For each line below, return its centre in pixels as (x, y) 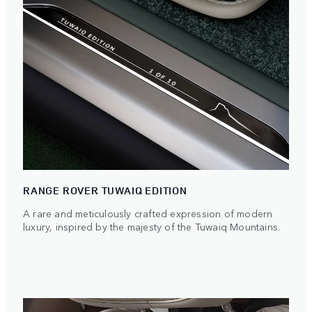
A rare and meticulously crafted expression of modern (148, 213)
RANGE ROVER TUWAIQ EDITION (105, 190)
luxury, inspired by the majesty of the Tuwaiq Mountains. (152, 226)
